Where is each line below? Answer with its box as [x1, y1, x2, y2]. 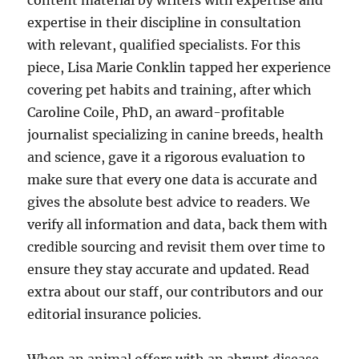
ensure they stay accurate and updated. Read [27, 261, 310, 277]
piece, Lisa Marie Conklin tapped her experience [27, 59, 332, 75]
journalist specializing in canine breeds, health [27, 127, 325, 143]
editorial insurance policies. [27, 306, 202, 322]
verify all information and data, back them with [27, 216, 329, 232]
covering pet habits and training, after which [27, 82, 313, 98]
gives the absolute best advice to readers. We [27, 194, 311, 210]
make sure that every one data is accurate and [27, 171, 318, 188]
